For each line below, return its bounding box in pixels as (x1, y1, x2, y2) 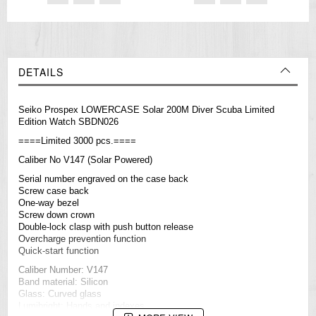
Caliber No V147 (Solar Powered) (18, 154, 152, 166)
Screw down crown (18, 209, 95, 221)
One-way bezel (18, 197, 79, 209)
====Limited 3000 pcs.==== (18, 135, 136, 147)
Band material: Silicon (18, 276, 108, 288)
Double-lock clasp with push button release (18, 221, 193, 233)
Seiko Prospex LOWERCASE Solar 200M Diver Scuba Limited (18, 104, 274, 116)
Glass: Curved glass (18, 288, 102, 300)
